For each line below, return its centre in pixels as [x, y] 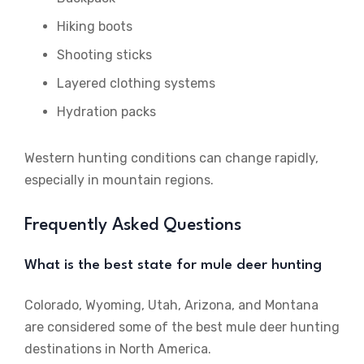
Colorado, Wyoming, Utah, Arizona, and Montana [171, 305]
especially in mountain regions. [119, 180]
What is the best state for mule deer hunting [173, 266]
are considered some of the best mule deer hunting [182, 327]
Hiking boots [95, 27]
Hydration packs [106, 112]
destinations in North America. [118, 349]
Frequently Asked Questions [133, 226]
